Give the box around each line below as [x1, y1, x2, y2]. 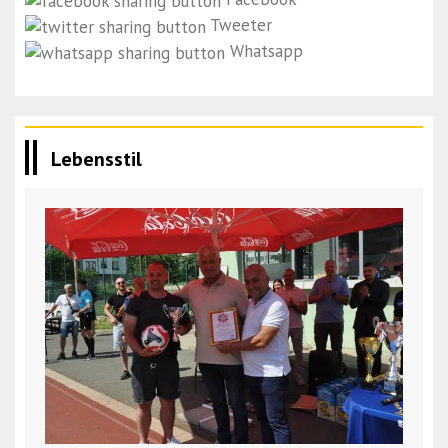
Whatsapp [230, 39, 303, 62]
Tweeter [210, 14, 272, 37]
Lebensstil [51, 145, 142, 172]
